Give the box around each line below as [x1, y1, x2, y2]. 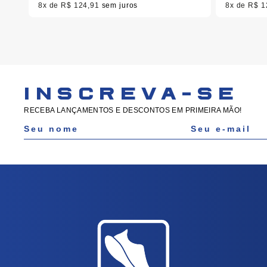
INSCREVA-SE [24, 87, 240, 103]
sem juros [101, 1, 138, 10]
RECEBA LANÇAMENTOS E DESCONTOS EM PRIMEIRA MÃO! [24, 106, 242, 114]
